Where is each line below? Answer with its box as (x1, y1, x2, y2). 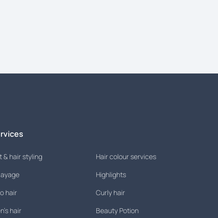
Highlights (95, 170, 126, 179)
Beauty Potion (95, 206, 139, 215)
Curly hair (95, 188, 125, 197)
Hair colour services (95, 152, 156, 161)
